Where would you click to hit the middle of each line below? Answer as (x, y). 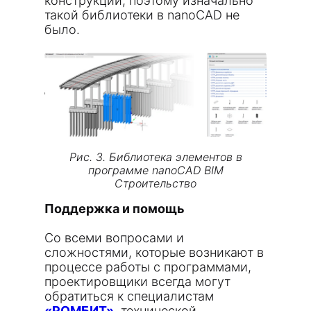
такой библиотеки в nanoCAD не (142, 15)
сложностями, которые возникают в (154, 252)
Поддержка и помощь (115, 209)
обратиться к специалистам (129, 296)
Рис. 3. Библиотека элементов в (155, 157)
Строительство (155, 183)
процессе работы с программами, (148, 267)
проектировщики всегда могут (137, 281)
